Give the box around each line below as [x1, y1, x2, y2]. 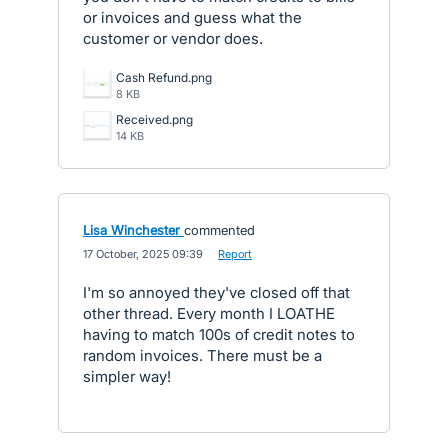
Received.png [116, 111, 193, 127]
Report [218, 246, 252, 261]
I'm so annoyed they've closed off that [83, 282, 350, 302]
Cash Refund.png [116, 69, 212, 85]
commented [184, 221, 255, 238]
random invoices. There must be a [83, 345, 322, 365]
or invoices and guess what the [83, 7, 302, 27]
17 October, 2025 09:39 [83, 246, 203, 261]
